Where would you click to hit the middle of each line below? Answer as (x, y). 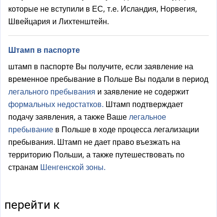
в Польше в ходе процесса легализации (127, 130)
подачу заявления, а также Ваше (69, 117)
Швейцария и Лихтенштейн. (59, 22)
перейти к (32, 205)
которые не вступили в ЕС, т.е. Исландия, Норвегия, (103, 9)
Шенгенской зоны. (73, 167)
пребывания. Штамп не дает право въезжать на (94, 142)
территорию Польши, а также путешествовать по (96, 155)
